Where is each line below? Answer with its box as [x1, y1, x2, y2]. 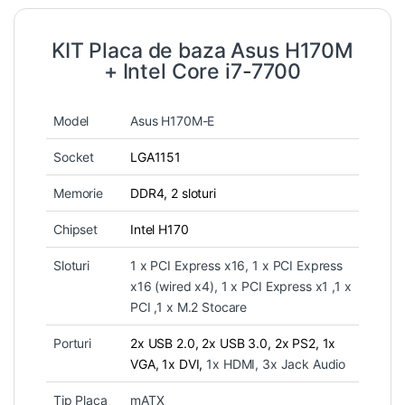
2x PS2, [274, 335, 323, 352]
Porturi [53, 335, 92, 352]
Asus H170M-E [130, 113, 215, 129]
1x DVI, [162, 356, 207, 372]
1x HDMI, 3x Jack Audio [206, 356, 346, 372]
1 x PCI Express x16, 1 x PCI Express [130, 258, 343, 274]
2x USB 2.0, [130, 335, 202, 352]
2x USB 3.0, [202, 335, 275, 352]
